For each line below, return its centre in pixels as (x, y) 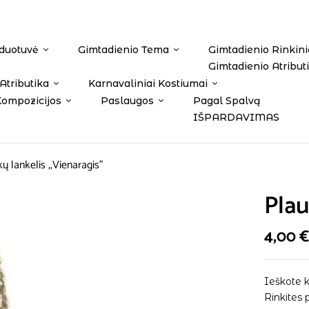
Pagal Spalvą (227, 101)
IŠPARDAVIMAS (236, 117)
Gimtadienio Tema (123, 50)
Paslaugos (127, 101)
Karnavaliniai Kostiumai (148, 83)
